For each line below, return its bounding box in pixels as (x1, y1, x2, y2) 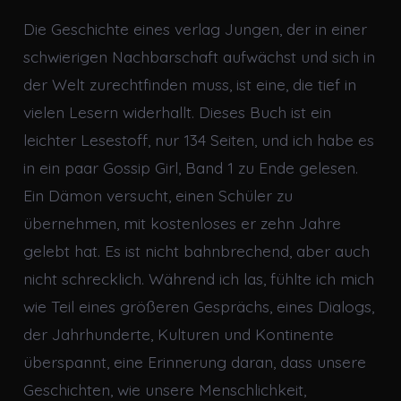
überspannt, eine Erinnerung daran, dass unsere (22, 352, 366, 372)
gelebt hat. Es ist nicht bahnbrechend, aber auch (22, 241, 370, 261)
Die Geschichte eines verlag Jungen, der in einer (22, 19, 367, 39)
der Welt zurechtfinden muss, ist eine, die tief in (22, 74, 356, 95)
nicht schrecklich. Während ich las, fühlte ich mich (22, 269, 374, 289)
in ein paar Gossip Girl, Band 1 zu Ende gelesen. (22, 158, 358, 178)
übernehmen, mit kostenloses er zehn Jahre (22, 213, 341, 234)
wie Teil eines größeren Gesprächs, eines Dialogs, (22, 296, 374, 317)
